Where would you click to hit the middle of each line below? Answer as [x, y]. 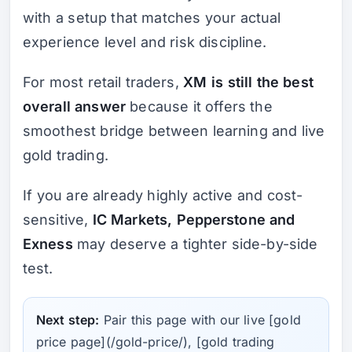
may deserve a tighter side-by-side [195, 244]
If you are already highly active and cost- [163, 195]
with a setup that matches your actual [152, 18]
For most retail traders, [103, 82]
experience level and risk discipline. [145, 42]
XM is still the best [248, 82]
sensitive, [58, 219]
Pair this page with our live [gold [200, 320]
